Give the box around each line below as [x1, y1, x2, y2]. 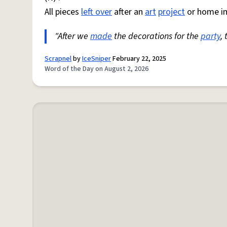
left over [81, 6, 112, 19]
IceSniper [82, 54, 111, 64]
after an [112, 6, 145, 19]
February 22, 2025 [111, 54, 166, 64]
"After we [55, 30, 90, 43]
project [158, 6, 185, 19]
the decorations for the [112, 30, 201, 43]
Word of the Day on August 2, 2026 [45, 64, 148, 74]
